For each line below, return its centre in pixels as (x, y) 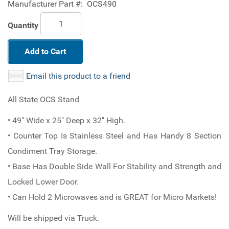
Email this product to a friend (78, 76)
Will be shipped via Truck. (53, 218)
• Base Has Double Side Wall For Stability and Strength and (114, 166)
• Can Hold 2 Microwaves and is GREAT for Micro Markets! (112, 197)
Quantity (23, 25)
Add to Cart (45, 51)
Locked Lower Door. (43, 182)
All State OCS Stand (43, 99)
